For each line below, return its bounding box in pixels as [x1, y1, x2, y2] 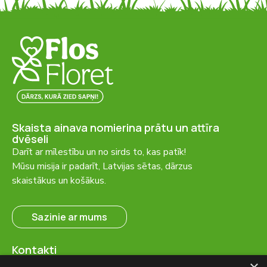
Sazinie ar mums [32, 210, 107, 224]
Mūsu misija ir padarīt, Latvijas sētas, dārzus [12, 160, 193, 173]
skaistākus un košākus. [12, 174, 106, 188]
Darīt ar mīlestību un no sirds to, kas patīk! [12, 145, 186, 159]
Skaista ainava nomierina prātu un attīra [12, 120, 219, 135]
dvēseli [12, 132, 48, 147]
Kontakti [12, 243, 57, 257]
